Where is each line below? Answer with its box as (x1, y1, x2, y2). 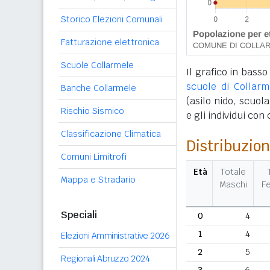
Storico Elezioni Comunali (61, 14, 163, 25)
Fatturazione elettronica (61, 37, 159, 48)
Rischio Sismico (61, 105, 124, 116)
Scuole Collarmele (61, 60, 134, 71)
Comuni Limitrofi (61, 151, 127, 162)
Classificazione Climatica (61, 128, 161, 139)
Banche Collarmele (61, 83, 136, 93)
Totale (220, 166, 246, 177)
